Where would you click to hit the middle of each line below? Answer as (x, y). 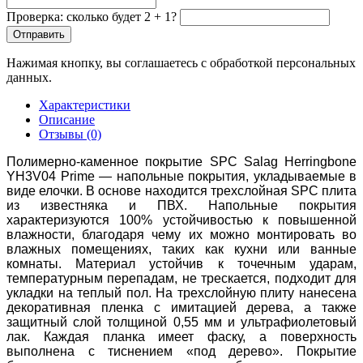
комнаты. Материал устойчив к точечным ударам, (181, 264)
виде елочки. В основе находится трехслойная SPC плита (181, 191)
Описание (67, 120)
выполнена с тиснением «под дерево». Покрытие (181, 352)
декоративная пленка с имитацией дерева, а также (181, 308)
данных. (29, 78)
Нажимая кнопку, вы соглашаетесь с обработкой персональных (181, 63)
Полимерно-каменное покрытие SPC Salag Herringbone (181, 162)
